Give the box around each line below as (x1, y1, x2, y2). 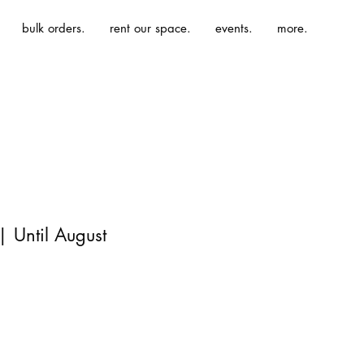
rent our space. (110, 20, 191, 36)
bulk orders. (22, 20, 85, 36)
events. (215, 20, 253, 36)
